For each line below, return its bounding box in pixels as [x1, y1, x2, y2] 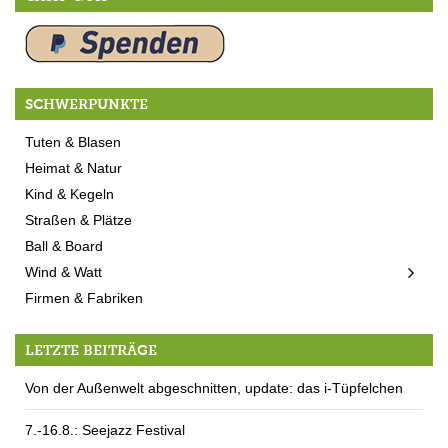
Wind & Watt [25, 264, 102, 281]
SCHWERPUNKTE [25, 96, 148, 114]
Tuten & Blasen [25, 134, 121, 151]
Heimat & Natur [25, 160, 122, 177]
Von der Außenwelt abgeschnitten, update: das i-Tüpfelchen [25, 380, 403, 397]
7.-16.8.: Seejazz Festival [25, 422, 185, 439]
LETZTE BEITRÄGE [25, 342, 157, 360]
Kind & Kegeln [25, 186, 114, 203]
